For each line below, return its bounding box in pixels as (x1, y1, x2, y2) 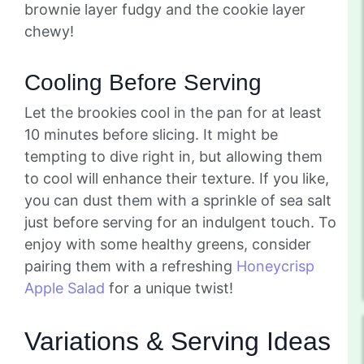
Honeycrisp (236, 257, 314, 275)
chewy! (24, 22, 74, 40)
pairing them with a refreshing (24, 257, 236, 275)
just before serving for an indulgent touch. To (24, 213, 336, 231)
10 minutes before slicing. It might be (24, 125, 278, 143)
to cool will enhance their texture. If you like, (24, 169, 329, 187)
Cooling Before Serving (24, 69, 262, 95)
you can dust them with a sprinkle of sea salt (24, 191, 331, 209)
